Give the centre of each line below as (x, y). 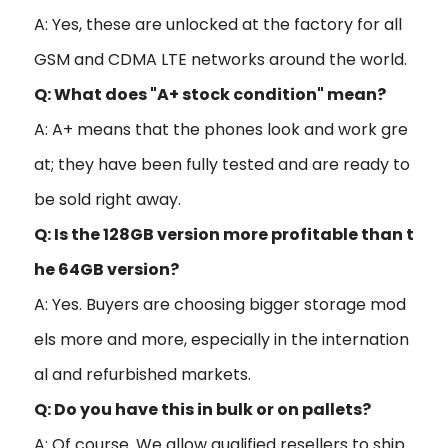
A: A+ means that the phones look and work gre (221, 129)
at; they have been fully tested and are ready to (222, 164)
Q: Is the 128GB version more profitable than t (224, 234)
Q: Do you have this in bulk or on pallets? (202, 409)
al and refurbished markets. (142, 374)
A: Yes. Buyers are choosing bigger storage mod (220, 304)
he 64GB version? (106, 269)
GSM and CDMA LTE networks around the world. (220, 59)
